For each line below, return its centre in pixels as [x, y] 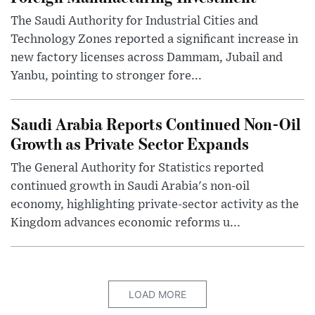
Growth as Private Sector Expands [130, 143]
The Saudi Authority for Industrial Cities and [134, 21]
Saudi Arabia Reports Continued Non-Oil [156, 124]
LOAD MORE [157, 295]
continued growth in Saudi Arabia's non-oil [130, 187]
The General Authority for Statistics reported [137, 168]
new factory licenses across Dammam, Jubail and [147, 58]
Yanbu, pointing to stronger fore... [106, 76]
